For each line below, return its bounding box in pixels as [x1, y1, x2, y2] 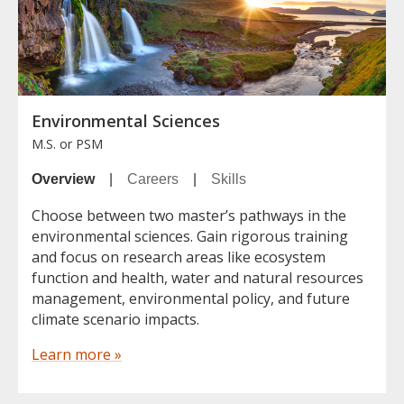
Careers [127, 171, 179, 188]
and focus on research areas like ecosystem [32, 247, 326, 268]
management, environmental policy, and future [32, 289, 350, 309]
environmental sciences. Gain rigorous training [32, 226, 348, 247]
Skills [211, 171, 246, 188]
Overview [32, 171, 95, 188]
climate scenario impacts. [32, 309, 199, 330]
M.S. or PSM [32, 135, 103, 153]
